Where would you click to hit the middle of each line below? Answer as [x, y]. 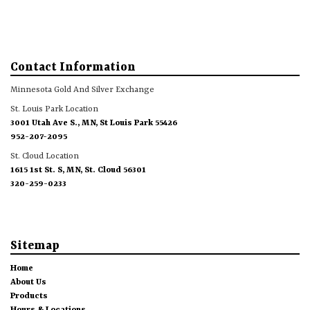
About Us [28, 282]
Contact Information [73, 67]
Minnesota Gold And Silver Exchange [82, 90]
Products [29, 296]
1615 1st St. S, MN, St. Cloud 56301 [78, 170]
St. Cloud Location [45, 156]
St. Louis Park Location [54, 109]
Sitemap [35, 245]
